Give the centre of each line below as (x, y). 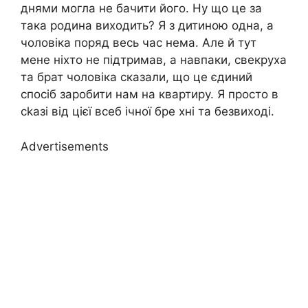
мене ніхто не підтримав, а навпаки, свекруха (154, 60)
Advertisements (65, 146)
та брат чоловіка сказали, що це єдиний (136, 77)
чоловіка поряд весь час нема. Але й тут (139, 43)
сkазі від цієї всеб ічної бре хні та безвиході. (147, 112)
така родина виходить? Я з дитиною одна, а (147, 26)
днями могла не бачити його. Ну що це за (141, 9)
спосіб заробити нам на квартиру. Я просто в (150, 95)
